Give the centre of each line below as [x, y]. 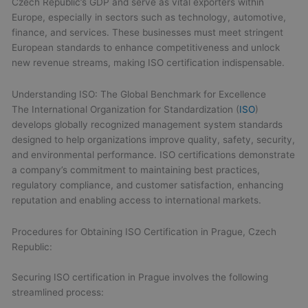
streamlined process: [58, 292]
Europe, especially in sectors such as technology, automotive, [149, 18]
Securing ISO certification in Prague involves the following [140, 277]
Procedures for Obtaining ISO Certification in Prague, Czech [144, 231]
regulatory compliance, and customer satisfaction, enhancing [148, 185]
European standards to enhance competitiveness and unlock [146, 48]
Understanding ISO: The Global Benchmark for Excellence [139, 95]
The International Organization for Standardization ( [126, 110]
